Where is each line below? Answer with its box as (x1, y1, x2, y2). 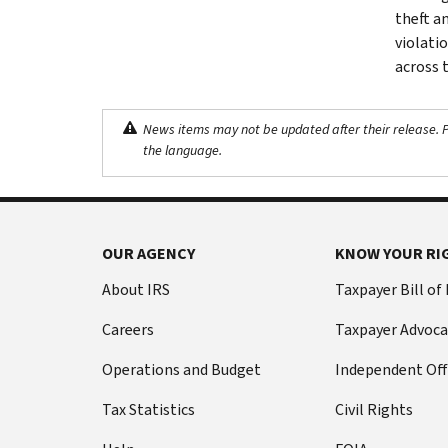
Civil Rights (334, 398, 413, 420)
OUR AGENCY (102, 242, 195, 264)
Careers (102, 318, 154, 340)
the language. (143, 140, 222, 160)
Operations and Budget (102, 358, 261, 380)
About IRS (102, 278, 170, 300)
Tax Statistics (102, 398, 195, 420)
